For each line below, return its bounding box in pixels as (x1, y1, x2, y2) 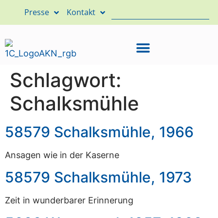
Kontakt (67, 7, 95, 18)
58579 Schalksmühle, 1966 (5, 123, 194, 141)
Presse (24, 7, 49, 18)
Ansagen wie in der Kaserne (5, 150, 119, 160)
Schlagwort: (10, 68, 121, 92)
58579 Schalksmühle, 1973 (5, 168, 192, 186)
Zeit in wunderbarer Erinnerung (5, 195, 133, 206)
